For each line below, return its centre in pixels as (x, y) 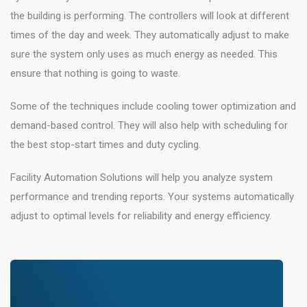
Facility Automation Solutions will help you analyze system (142, 177)
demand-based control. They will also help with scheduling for (149, 125)
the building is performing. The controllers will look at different (150, 16)
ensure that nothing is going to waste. (95, 73)
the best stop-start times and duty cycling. (106, 145)
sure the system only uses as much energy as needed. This (144, 54)
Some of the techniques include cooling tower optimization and (153, 106)
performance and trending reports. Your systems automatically (152, 197)
